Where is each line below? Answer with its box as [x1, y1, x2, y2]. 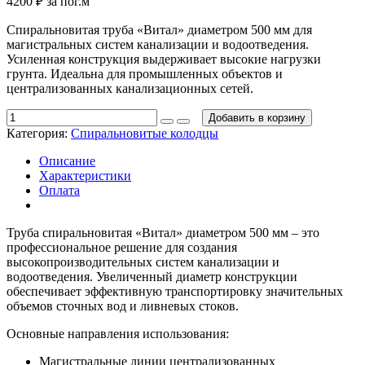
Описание [39, 154, 95, 168]
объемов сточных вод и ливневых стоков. [7, 299, 239, 313]
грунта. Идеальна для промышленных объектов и [7, 67, 283, 81]
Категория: [7, 126, 71, 140]
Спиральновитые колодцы [71, 126, 218, 140]
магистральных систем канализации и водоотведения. [7, 37, 309, 51]
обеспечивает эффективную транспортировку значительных [7, 284, 343, 298]
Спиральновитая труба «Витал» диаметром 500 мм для [7, 23, 312, 37]
